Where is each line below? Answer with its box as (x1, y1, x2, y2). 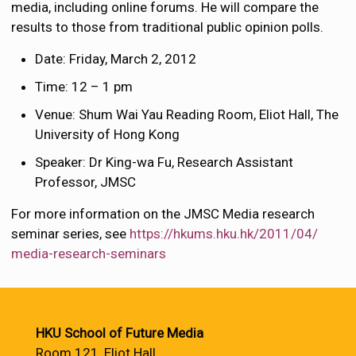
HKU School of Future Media (36, 325, 203, 341)
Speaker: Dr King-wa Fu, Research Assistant (35, 154, 294, 170)
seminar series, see (11, 226, 130, 242)
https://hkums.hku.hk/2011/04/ (130, 226, 319, 242)
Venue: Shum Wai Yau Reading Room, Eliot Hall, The (35, 106, 339, 122)
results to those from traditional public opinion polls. (11, 19, 324, 35)
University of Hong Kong (35, 126, 180, 142)
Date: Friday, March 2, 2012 (35, 51, 197, 67)
